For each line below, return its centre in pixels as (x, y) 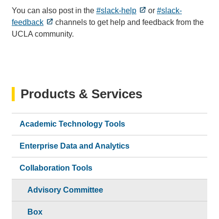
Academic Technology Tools (72, 124)
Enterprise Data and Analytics (75, 146)
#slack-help (116, 10)
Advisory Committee (65, 190)
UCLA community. (43, 34)
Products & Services (81, 94)
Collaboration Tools (56, 168)
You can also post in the (54, 10)
